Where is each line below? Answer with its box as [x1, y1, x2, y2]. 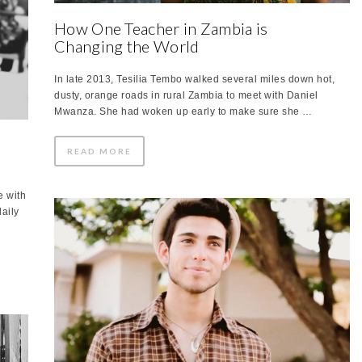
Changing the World [54, 36, 200, 56]
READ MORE [67, 145, 132, 156]
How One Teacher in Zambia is [54, 18, 268, 38]
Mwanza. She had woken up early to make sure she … [54, 105, 313, 117]
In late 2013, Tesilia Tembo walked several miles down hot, [54, 73, 335, 85]
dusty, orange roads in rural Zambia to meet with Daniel [54, 89, 318, 101]
